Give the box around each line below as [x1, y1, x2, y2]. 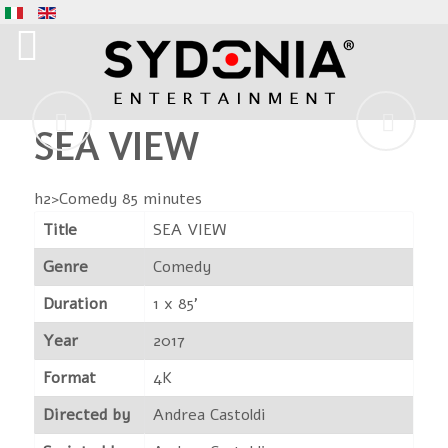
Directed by [43, 404, 130, 426]
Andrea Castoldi [153, 404, 266, 426]
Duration [43, 293, 107, 315]
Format [43, 367, 96, 389]
